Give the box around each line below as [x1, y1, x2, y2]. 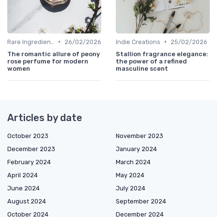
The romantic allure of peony [7, 50, 100, 58]
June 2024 [7, 184, 40, 192]
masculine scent [116, 64, 168, 72]
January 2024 [116, 145, 157, 153]
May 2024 [116, 171, 144, 179]
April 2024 [7, 171, 38, 179]
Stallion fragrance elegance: [116, 50, 208, 58]
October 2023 [7, 132, 48, 139]
